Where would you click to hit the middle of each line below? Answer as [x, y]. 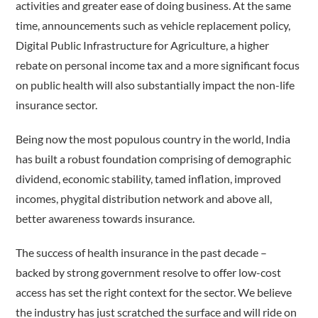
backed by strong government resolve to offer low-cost [149, 273]
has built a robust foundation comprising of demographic [154, 159]
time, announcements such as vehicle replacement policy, [153, 26]
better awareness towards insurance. [105, 219]
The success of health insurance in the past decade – [142, 253]
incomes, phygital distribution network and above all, [144, 199]
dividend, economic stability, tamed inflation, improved [149, 179]
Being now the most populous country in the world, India [153, 139]
